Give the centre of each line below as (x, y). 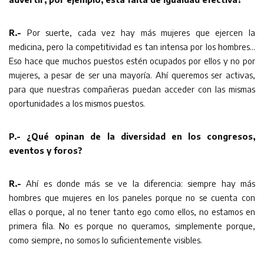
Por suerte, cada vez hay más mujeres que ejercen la (141, 32)
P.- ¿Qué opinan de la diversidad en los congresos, (132, 136)
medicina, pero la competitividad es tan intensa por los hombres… (132, 46)
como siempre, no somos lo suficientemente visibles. (105, 240)
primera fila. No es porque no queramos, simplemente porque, (132, 225)
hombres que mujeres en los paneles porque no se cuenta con (132, 197)
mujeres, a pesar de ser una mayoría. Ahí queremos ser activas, (132, 75)
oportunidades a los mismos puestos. (77, 103)
